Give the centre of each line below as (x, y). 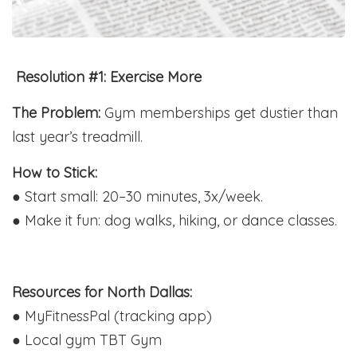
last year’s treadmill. (77, 137)
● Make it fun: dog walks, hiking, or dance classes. (175, 221)
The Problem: (56, 113)
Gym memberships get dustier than (219, 113)
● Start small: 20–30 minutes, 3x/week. (137, 197)
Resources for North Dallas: (102, 292)
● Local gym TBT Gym (87, 340)
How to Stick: (55, 173)
